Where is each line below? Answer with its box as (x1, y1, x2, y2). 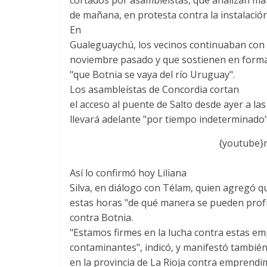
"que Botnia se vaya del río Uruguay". (70, 67, 235, 81)
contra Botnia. (70, 210, 133, 224)
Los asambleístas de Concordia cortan (70, 82, 239, 96)
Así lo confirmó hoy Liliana (70, 166, 187, 179)
